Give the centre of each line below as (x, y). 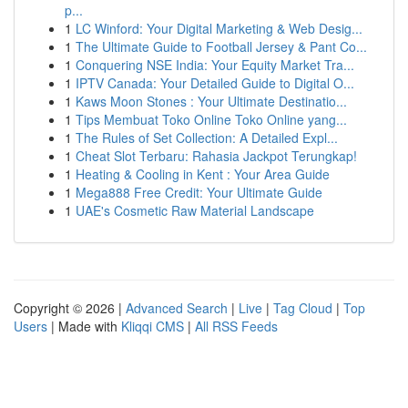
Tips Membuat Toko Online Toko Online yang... (211, 119)
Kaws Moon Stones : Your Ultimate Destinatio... (211, 101)
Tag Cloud (303, 308)
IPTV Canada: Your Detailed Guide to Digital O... (215, 83)
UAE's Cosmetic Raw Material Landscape (195, 210)
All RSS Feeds (236, 326)
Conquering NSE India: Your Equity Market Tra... (215, 65)
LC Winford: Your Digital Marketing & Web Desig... (219, 28)
